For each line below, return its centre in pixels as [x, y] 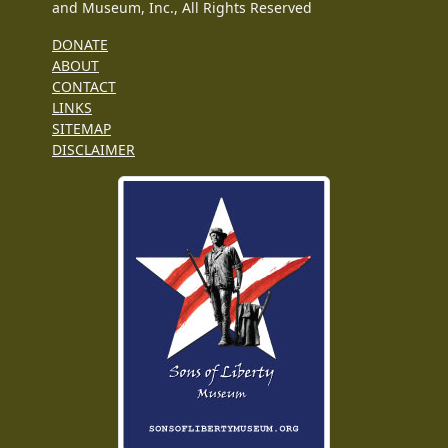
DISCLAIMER [93, 149]
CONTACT [84, 86]
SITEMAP [81, 128]
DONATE [80, 44]
